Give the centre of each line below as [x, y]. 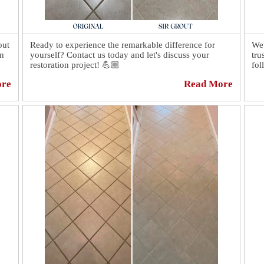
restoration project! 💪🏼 [75, 65]
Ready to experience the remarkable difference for [123, 45]
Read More [208, 84]
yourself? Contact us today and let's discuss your [120, 55]
